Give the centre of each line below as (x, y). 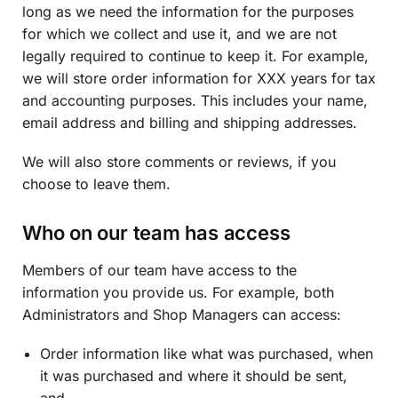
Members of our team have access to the (159, 270)
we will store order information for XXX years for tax (199, 78)
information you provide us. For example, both (178, 292)
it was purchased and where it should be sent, (194, 375)
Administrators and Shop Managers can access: (182, 314)
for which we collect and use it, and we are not (179, 33)
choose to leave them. (96, 184)
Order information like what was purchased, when (207, 353)
